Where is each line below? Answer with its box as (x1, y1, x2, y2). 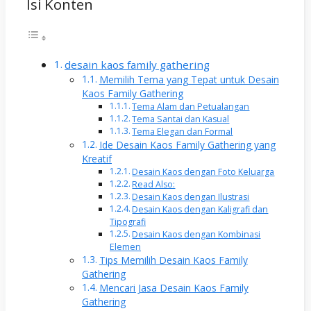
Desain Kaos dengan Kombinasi (132, 228, 261, 241)
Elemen (110, 241, 141, 253)
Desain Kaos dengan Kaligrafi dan (132, 203, 269, 216)
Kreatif (82, 152, 112, 166)
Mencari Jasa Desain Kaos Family (99, 281, 249, 295)
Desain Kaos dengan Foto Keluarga (132, 166, 275, 178)
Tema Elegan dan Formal (132, 126, 233, 138)
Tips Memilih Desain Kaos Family (99, 253, 248, 267)
